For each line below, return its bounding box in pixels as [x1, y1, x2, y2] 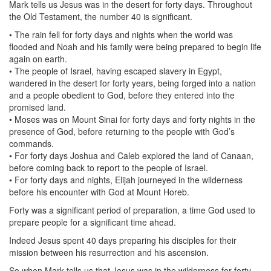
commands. [9, 137, 54, 149]
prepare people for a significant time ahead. [9, 216, 176, 228]
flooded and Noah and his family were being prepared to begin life [9, 41, 261, 53]
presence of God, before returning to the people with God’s [9, 125, 235, 137]
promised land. [9, 101, 66, 113]
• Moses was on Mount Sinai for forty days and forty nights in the [9, 113, 255, 125]
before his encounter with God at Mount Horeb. [9, 186, 189, 198]
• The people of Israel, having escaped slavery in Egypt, [9, 65, 222, 77]
